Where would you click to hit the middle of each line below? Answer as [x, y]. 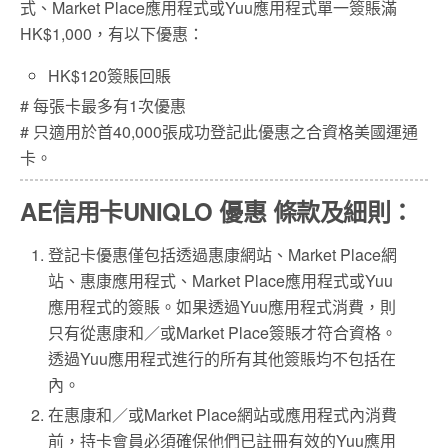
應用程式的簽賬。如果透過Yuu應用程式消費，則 [222, 307]
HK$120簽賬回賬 [110, 75]
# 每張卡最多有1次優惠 [103, 106]
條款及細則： [343, 211]
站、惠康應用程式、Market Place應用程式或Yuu [221, 281]
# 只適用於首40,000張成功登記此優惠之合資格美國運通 [219, 132]
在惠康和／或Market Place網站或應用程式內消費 [223, 415]
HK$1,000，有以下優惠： [112, 33]
